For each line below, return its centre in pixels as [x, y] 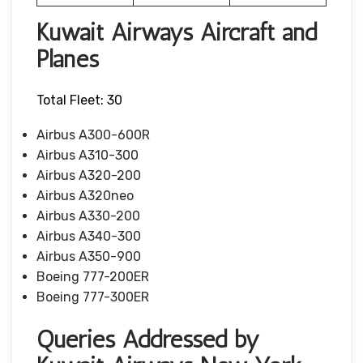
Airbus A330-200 [88, 216]
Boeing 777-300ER [93, 297]
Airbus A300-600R [93, 135]
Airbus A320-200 [89, 175]
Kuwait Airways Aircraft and [177, 32]
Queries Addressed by [148, 339]
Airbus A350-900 [89, 256]
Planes [68, 59]
